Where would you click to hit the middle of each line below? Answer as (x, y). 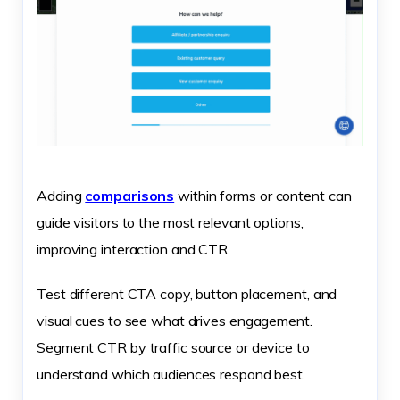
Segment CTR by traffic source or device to (173, 347)
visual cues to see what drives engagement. (175, 320)
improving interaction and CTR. (133, 249)
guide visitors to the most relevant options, (170, 222)
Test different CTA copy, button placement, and (187, 293)
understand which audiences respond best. (173, 374)
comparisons (130, 195)
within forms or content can (263, 195)
